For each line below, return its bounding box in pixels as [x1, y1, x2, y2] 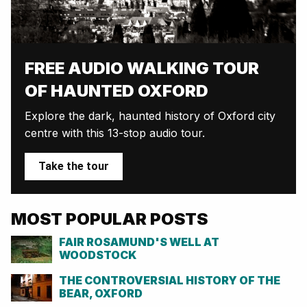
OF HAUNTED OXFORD [25, 80, 208, 101]
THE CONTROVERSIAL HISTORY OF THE [59, 273, 280, 287]
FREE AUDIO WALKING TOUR [25, 58, 259, 78]
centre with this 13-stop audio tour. [25, 125, 205, 140]
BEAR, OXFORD [59, 286, 143, 300]
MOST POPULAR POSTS [11, 208, 208, 229]
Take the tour [38, 159, 109, 173]
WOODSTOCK [59, 247, 136, 262]
